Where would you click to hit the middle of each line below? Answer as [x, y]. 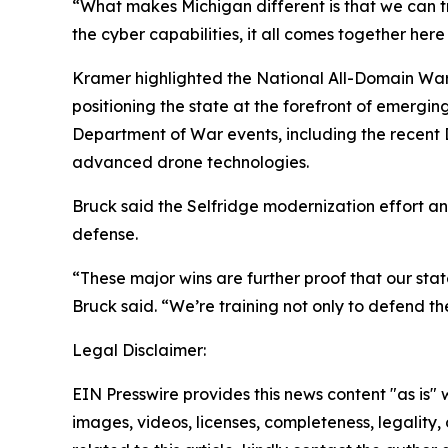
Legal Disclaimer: [139, 350]
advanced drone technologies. [190, 162]
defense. [105, 234]
